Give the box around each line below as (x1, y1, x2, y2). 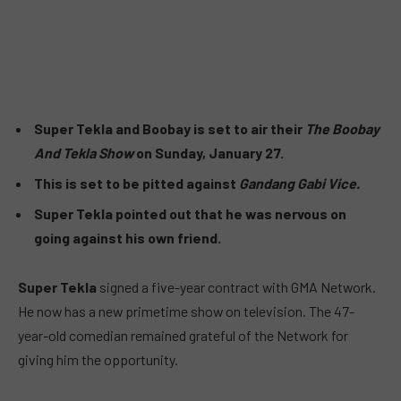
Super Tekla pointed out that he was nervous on (34, 204, 346, 222)
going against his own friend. (34, 228, 221, 246)
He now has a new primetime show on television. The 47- (18, 303, 354, 320)
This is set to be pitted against (34, 174, 239, 192)
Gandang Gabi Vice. (239, 174, 360, 192)
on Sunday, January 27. (136, 143, 284, 161)
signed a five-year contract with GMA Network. (99, 278, 376, 296)
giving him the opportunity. (18, 351, 178, 369)
